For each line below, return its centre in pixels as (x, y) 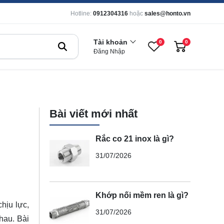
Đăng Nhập (109, 51)
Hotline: (81, 13)
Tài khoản (110, 42)
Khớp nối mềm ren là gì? (142, 195)
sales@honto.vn (167, 13)
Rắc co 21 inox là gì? (134, 138)
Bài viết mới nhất (93, 114)
